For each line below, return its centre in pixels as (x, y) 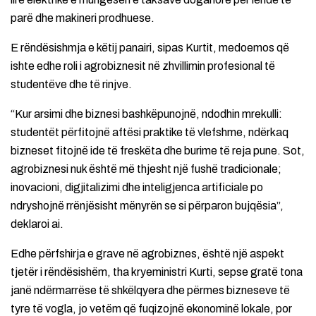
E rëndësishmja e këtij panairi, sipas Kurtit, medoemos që (150, 48)
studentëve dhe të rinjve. (71, 85)
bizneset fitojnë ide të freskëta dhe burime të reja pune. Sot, (158, 151)
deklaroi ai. (37, 224)
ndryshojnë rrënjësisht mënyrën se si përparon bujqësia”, (147, 206)
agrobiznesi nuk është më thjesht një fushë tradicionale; (146, 169)
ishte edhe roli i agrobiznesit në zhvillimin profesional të (143, 66)
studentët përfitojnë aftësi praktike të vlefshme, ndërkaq (150, 133)
